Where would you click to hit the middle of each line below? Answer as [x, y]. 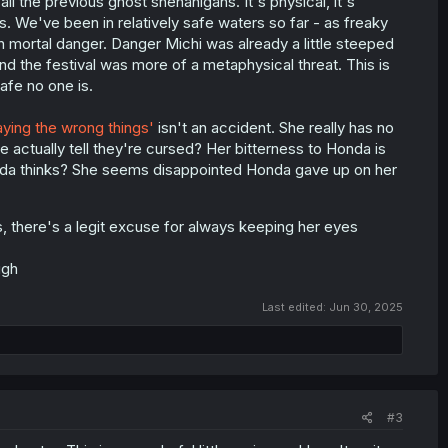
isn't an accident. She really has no [273, 128]
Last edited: [295, 306]
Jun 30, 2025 [366, 306]
